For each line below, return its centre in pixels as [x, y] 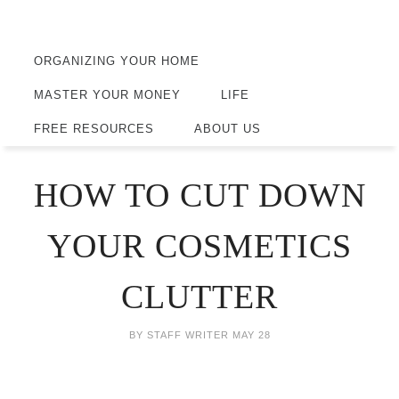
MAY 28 [251, 334]
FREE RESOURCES [94, 129]
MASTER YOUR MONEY [107, 95]
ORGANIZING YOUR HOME [116, 61]
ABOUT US [227, 129]
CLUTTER [199, 296]
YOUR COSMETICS [199, 245]
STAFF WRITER [187, 334]
